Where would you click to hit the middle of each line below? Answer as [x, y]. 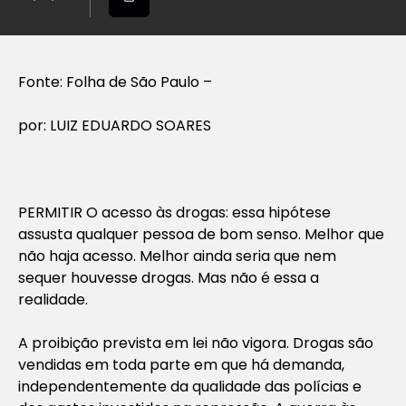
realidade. [53, 299]
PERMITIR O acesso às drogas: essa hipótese [174, 212]
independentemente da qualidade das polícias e [190, 386]
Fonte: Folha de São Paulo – [115, 82]
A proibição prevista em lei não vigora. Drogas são [196, 343]
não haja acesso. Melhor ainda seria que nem [177, 256]
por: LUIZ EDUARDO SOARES [115, 125]
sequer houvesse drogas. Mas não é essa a [169, 277]
